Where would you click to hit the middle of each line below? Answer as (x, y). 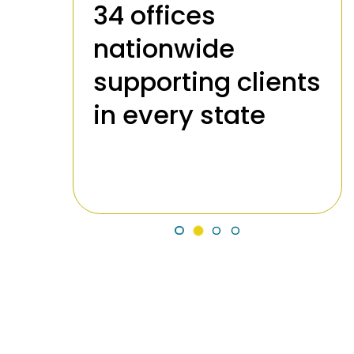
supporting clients (207, 82)
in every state (179, 115)
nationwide (164, 49)
